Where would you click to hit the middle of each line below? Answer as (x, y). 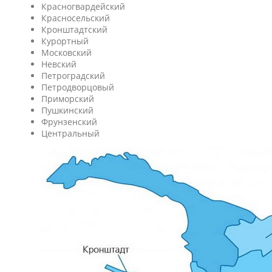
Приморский (68, 99)
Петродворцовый (78, 87)
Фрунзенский (69, 122)
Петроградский (73, 76)
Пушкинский (67, 110)
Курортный (65, 41)
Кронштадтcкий (74, 29)
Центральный (70, 133)
